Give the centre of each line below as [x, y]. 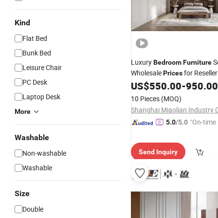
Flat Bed [35, 38]
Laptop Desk [41, 97]
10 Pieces [145, 99]
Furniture [197, 62]
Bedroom [167, 62]
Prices [173, 73]
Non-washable [44, 153]
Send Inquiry [158, 152]
